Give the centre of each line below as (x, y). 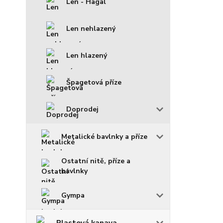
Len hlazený (87, 55)
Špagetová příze (94, 82)
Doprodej (82, 109)
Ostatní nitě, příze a (96, 161)
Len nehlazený (91, 28)
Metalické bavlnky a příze (104, 136)
